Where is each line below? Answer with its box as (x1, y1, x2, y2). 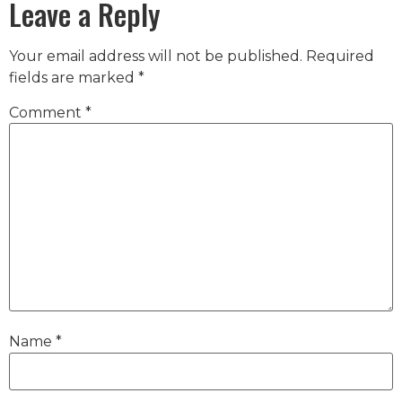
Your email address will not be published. (9, 47, 302, 65)
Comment (9, 104, 85, 122)
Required (306, 47, 374, 65)
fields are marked (9, 68, 138, 86)
